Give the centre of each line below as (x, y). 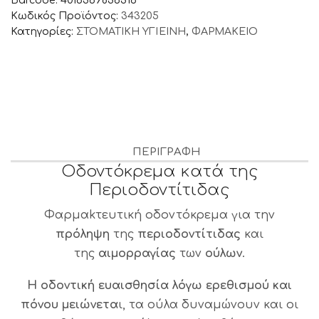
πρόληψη (84, 234)
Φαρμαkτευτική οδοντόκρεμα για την (159, 215)
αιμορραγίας (139, 253)
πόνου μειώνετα (69, 305)
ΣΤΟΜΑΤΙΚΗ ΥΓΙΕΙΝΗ (131, 31)
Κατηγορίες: (44, 31)
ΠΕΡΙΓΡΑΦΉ (167, 152)
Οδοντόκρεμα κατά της (159, 171)
